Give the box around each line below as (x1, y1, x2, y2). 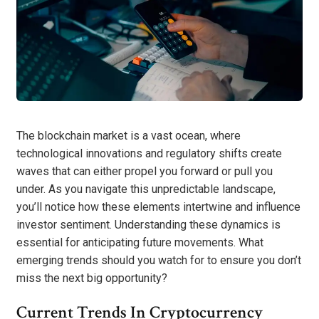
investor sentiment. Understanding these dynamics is (16, 218, 281, 232)
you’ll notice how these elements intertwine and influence (16, 200, 300, 214)
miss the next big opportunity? (16, 271, 167, 286)
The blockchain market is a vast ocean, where (16, 129, 241, 143)
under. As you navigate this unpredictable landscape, (16, 182, 276, 197)
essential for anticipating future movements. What (16, 236, 263, 250)
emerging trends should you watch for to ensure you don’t (16, 253, 301, 268)
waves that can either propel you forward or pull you (16, 164, 273, 179)
